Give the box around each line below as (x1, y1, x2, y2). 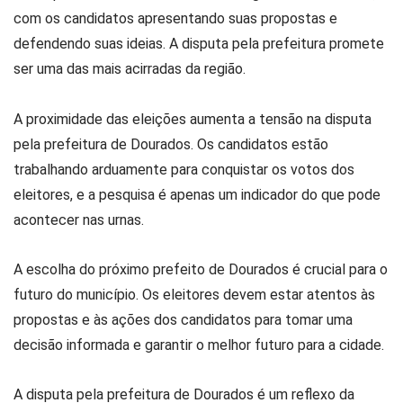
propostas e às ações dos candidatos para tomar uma (13, 310, 353, 328)
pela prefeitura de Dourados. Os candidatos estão (13, 135, 328, 153)
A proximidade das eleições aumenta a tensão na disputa (13, 110, 372, 128)
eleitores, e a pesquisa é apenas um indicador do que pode (13, 185, 381, 203)
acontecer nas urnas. (13, 210, 144, 228)
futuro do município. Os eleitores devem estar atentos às (13, 285, 375, 303)
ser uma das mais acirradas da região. (13, 60, 246, 78)
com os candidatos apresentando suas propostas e (13, 10, 337, 28)
